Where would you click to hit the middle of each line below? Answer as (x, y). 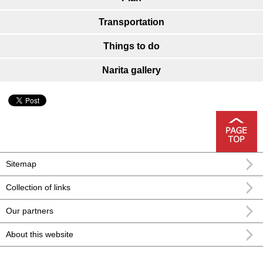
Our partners (30, 211)
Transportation (131, 22)
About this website (40, 235)
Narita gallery (131, 70)
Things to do (131, 46)
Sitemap (21, 164)
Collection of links (38, 188)
